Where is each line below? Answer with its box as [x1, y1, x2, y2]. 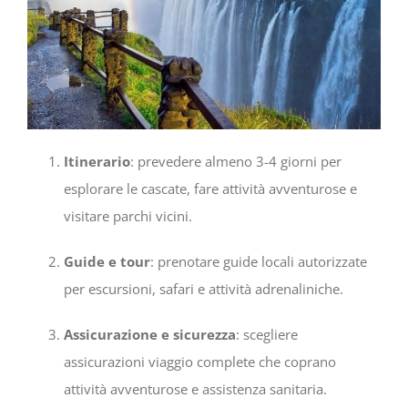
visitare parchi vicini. [64, 206, 192, 225]
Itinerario [64, 151, 130, 170]
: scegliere [236, 324, 298, 343]
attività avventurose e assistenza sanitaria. [64, 379, 327, 398]
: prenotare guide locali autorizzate [150, 251, 367, 270]
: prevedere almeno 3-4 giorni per [130, 151, 342, 170]
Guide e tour [64, 251, 150, 270]
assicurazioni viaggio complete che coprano [64, 352, 336, 371]
